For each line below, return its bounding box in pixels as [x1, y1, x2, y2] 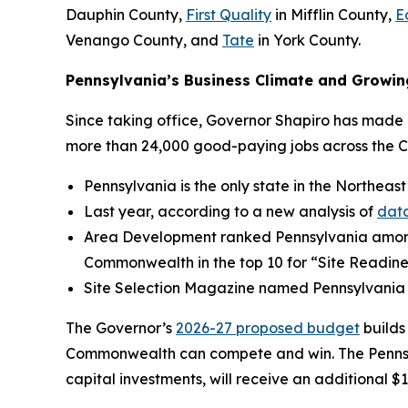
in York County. [254, 30, 361, 49]
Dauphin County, [66, 5, 186, 24]
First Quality [186, 5, 271, 24]
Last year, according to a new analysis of [84, 201, 377, 220]
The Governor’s [66, 318, 176, 337]
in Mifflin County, [271, 5, 395, 24]
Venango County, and [66, 30, 222, 49]
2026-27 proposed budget [176, 318, 360, 337]
